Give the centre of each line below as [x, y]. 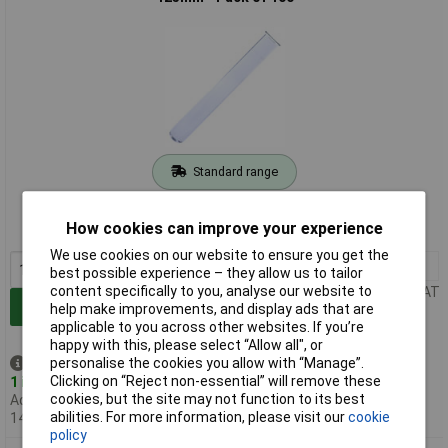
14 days [34, 417]
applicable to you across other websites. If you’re [207, 327]
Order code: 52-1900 [224, 207]
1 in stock [42, 381]
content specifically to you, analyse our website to [211, 291]
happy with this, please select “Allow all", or [187, 345]
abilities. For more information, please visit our [199, 417]
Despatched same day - [106, 363]
